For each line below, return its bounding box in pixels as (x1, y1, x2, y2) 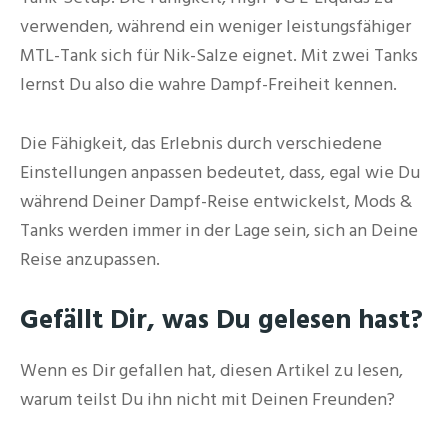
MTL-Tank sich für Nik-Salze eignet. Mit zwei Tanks (20, 43, 418, 69)
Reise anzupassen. (20, 247, 160, 273)
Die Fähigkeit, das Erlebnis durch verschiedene (20, 131, 382, 157)
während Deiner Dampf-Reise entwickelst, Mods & (20, 189, 412, 215)
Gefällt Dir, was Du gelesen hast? (20, 300, 423, 339)
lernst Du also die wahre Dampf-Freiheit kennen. (20, 72, 397, 98)
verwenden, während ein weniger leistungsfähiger (20, 14, 411, 40)
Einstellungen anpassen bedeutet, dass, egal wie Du (20, 160, 420, 186)
